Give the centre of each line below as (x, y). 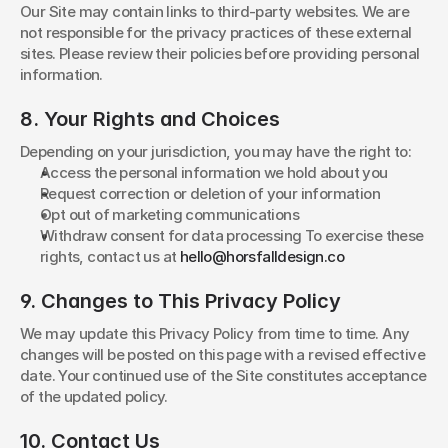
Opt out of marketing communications (169, 214)
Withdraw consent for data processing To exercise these (232, 235)
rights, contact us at (110, 256)
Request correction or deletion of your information (210, 193)
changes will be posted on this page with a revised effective (222, 354)
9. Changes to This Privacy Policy (180, 301)
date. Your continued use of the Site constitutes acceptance (223, 375)
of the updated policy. (94, 396)
